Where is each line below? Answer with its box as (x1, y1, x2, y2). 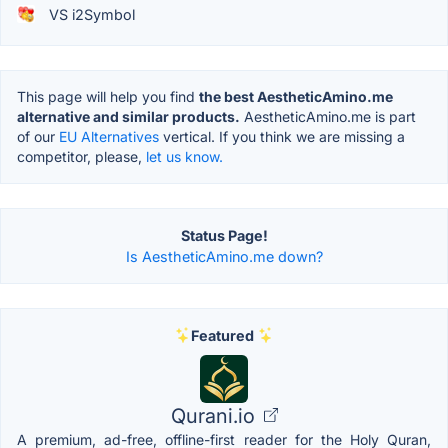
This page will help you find (17, 87, 199, 105)
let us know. (146, 147, 223, 165)
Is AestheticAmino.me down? (125, 247, 323, 265)
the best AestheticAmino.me (199, 87, 393, 105)
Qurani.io (170, 403, 260, 428)
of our (17, 127, 59, 145)
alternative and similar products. (17, 107, 240, 125)
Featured (190, 326, 254, 344)
